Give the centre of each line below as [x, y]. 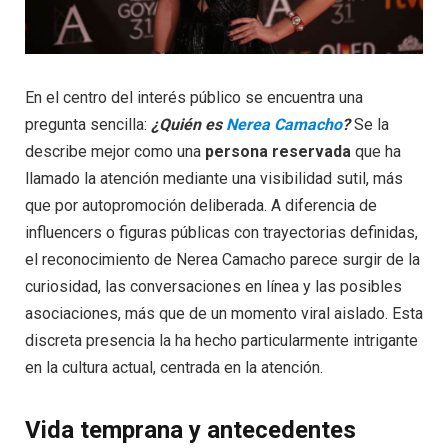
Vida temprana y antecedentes [190, 430]
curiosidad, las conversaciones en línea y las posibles [213, 286]
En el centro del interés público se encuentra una [194, 97]
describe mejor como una [115, 151]
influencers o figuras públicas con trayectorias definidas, [221, 232]
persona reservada [278, 151]
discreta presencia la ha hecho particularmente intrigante [221, 340]
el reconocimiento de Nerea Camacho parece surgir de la [222, 259]
